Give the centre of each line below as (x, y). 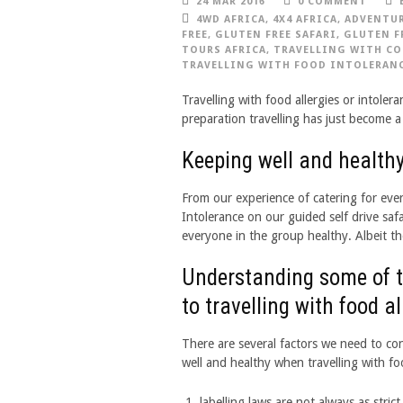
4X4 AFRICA (305, 19)
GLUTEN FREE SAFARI (276, 35)
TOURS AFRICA (224, 50)
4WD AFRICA (231, 19)
